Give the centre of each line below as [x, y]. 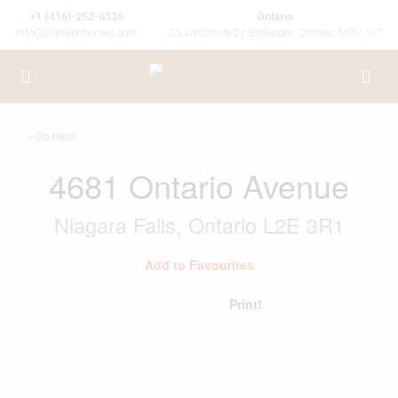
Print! [246, 304]
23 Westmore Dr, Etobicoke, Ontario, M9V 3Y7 [276, 33]
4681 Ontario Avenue [199, 185]
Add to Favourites [199, 265]
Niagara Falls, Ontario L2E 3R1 [199, 225]
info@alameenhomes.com [76, 33]
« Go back [51, 135]
